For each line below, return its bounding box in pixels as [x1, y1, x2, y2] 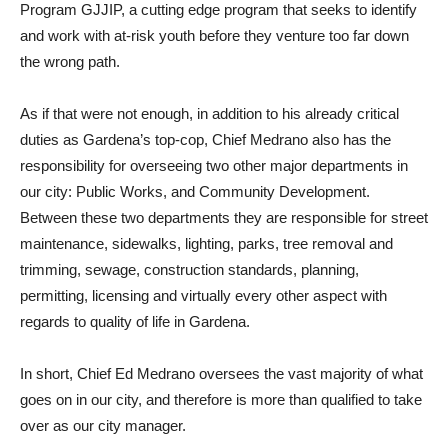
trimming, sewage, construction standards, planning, [20, 261, 359, 279]
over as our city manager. [20, 417, 186, 435]
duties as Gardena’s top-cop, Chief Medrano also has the [20, 131, 391, 149]
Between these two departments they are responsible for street [20, 209, 428, 227]
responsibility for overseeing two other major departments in [20, 157, 408, 175]
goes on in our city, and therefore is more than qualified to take [20, 391, 422, 409]
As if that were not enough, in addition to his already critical [20, 105, 399, 123]
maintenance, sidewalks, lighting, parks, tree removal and [20, 235, 393, 253]
